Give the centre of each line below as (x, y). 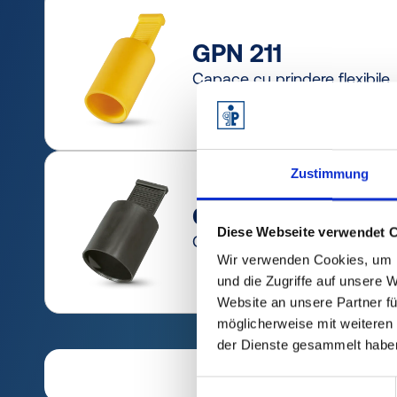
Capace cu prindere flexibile (291, 78)
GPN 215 (240, 216)
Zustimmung (330, 174)
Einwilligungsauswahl (258, 386)
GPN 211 (237, 53)
